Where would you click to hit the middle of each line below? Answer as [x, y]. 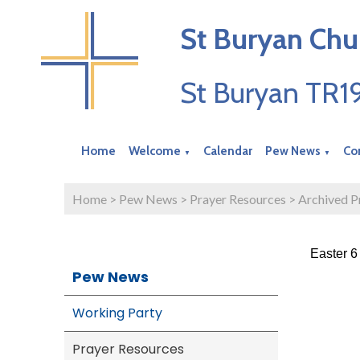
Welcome [155, 151]
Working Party [117, 313]
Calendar [228, 151]
